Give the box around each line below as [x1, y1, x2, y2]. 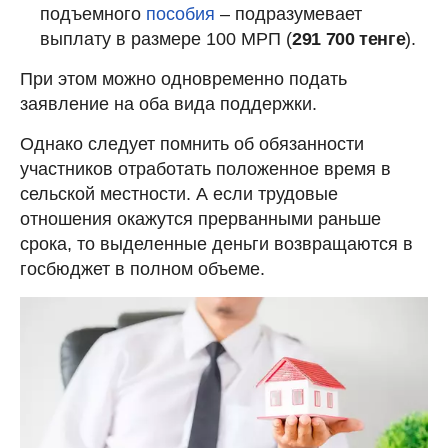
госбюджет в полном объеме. [20, 259, 265, 279]
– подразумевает [215, 4, 362, 24]
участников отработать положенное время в [20, 159, 391, 179]
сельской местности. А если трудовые [20, 184, 338, 204]
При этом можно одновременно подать [20, 69, 347, 89]
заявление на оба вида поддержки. [20, 94, 317, 114]
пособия [146, 4, 215, 24]
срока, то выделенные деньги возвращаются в [20, 234, 413, 254]
